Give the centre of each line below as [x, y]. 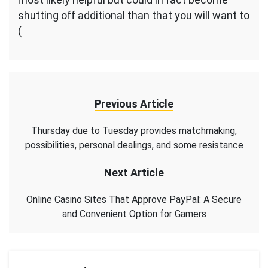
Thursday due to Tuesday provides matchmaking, [134, 131]
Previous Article [134, 104]
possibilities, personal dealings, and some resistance [134, 145]
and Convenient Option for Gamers [134, 214]
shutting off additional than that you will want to [134, 16]
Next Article [134, 173]
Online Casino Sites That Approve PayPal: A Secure [134, 200]
